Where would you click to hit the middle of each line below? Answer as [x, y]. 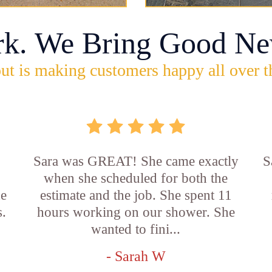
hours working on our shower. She [136, 212]
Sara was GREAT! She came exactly [136, 161]
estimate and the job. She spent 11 [136, 195]
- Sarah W [136, 256]
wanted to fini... [136, 229]
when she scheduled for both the [136, 178]
